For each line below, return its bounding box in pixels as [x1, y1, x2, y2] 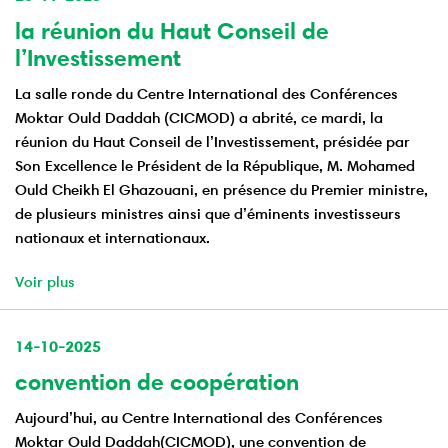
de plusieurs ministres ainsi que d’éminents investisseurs [15, 204, 401, 224]
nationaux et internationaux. [15, 228, 210, 248]
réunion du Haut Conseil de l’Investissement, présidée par [15, 132, 410, 152]
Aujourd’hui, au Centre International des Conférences [15, 408, 383, 428]
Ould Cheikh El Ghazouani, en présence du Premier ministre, [15, 180, 428, 200]
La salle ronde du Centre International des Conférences [15, 84, 398, 104]
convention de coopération [15, 368, 299, 397]
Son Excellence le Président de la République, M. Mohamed [15, 156, 415, 176]
